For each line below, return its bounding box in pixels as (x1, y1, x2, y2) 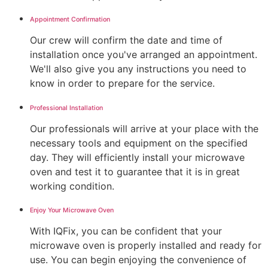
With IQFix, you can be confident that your (30, 224, 222, 237)
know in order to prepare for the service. (30, 77, 215, 90)
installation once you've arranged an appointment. (30, 48, 257, 61)
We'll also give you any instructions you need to (30, 63, 246, 75)
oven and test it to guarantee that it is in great (30, 165, 240, 178)
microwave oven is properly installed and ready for (30, 239, 261, 251)
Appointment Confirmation (30, 16, 110, 24)
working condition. (30, 179, 114, 192)
